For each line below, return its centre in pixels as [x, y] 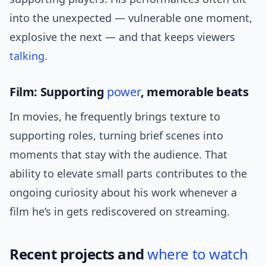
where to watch [198, 254]
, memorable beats [195, 92]
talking [27, 56]
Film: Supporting [58, 92]
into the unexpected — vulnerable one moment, [131, 18]
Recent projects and [79, 254]
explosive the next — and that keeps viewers [122, 37]
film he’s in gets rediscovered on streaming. [120, 212]
